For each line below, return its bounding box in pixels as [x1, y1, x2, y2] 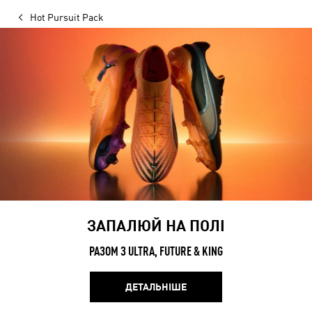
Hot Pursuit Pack [30, 12, 104, 23]
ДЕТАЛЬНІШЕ [125, 281, 187, 293]
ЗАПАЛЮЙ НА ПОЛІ [87, 217, 225, 235]
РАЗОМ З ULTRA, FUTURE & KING [89, 244, 223, 258]
